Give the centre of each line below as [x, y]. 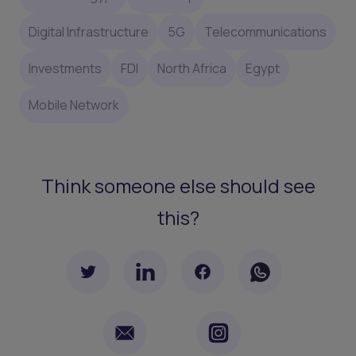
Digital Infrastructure [89, 31]
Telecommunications [265, 31]
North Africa [192, 68]
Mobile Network [74, 104]
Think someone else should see [178, 186]
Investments [65, 68]
